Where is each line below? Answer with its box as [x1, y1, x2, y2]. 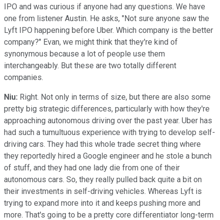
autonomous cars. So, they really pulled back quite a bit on [4, 174, 202, 184]
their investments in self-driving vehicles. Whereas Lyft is [4, 186, 202, 196]
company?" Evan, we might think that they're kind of [4, 37, 178, 47]
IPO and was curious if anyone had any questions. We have [4, 1, 205, 11]
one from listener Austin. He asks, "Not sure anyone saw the [4, 13, 209, 23]
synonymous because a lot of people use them [4, 49, 165, 58]
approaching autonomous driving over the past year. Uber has [4, 115, 212, 125]
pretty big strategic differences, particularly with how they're [4, 104, 210, 113]
